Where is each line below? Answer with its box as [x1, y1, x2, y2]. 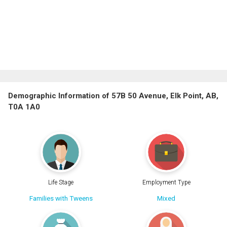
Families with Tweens [29, 194, 93, 203]
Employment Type [142, 179, 191, 186]
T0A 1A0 [8, 102, 40, 111]
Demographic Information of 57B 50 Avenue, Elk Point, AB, [8, 91, 218, 100]
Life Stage [48, 179, 73, 186]
